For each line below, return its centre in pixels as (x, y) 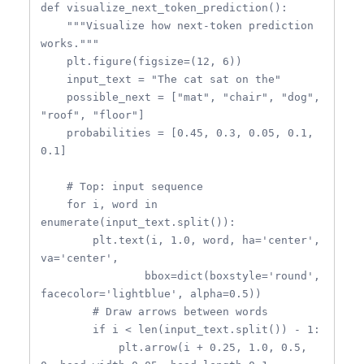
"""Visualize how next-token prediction (54, 26)
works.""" (70, 44)
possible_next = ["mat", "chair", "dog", (54, 97)
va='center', (80, 258)
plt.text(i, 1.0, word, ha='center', (67, 240)
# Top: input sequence (54, 187)
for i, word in (54, 205)
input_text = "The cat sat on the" (54, 80)
